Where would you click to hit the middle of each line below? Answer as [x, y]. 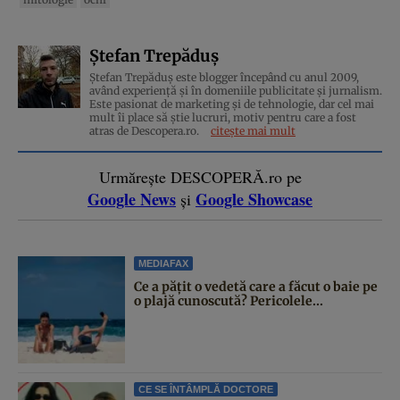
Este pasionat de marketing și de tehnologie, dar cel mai [232, 104]
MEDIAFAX [163, 263]
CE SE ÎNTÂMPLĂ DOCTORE [206, 389]
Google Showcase [254, 199]
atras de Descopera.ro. [146, 130]
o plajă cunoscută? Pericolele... [229, 300]
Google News [132, 199]
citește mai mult [253, 130]
